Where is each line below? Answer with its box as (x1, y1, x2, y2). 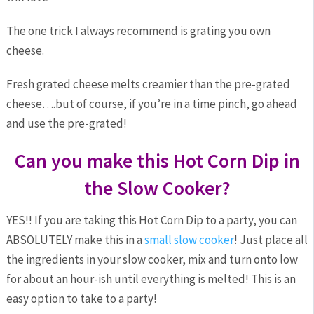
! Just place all (233, 232, 308, 248)
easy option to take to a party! (6, 291, 157, 307)
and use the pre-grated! (6, 116, 127, 132)
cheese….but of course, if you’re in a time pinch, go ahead (6, 96, 297, 112)
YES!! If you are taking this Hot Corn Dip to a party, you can (6, 212, 297, 228)
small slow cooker (144, 232, 234, 248)
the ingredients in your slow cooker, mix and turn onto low (6, 252, 298, 268)
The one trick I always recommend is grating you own (6, 23, 271, 39)
